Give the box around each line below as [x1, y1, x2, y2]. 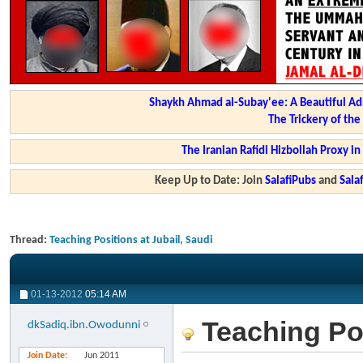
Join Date [28, 351, 65, 361]
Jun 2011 [84, 351, 119, 361]
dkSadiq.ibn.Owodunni [28, 319, 140, 331]
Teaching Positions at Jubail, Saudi [49, 234, 212, 246]
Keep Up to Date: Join [155, 175, 266, 187]
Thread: [10, 234, 49, 246]
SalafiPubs [265, 175, 317, 187]
